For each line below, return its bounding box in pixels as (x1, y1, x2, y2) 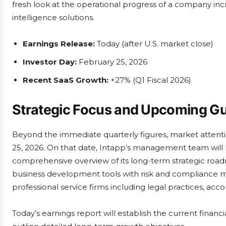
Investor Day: (23, 57, 77, 67)
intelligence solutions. (12, 13, 94, 22)
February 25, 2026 (77, 57, 147, 67)
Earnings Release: (23, 39, 95, 48)
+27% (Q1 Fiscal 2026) (108, 75, 191, 85)
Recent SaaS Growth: (23, 75, 108, 85)
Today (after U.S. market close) (95, 39, 213, 48)
